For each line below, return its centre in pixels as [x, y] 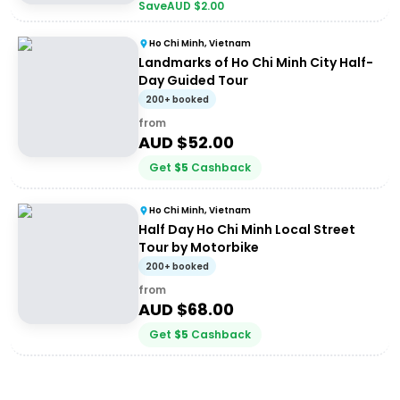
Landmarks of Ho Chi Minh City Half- [256, 62]
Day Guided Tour [193, 80]
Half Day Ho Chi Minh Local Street [247, 229]
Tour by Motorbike [199, 247]
